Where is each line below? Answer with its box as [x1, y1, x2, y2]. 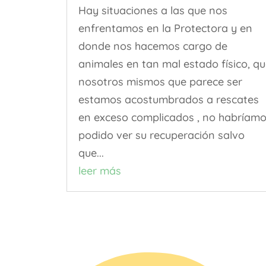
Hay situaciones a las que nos [78, 4, 227, 18]
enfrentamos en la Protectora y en [78, 21, 252, 36]
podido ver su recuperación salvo [78, 128, 245, 142]
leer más [78, 164, 121, 178]
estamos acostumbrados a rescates [78, 93, 259, 107]
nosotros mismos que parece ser [78, 75, 242, 89]
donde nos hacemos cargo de [78, 39, 227, 53]
